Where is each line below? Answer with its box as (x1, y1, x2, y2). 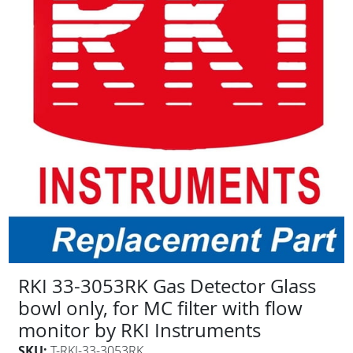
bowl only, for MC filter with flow (17, 295, 303, 321)
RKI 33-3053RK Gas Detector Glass (17, 273, 316, 299)
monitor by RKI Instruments (17, 317, 261, 343)
